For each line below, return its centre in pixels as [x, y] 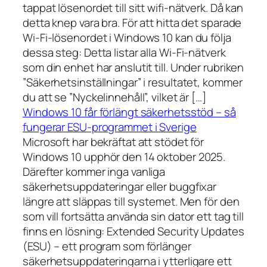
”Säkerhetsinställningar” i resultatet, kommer [133, 83]
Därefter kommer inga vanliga [94, 172]
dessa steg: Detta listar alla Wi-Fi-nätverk [124, 53]
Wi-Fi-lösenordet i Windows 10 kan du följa [127, 38]
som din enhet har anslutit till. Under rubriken [133, 68]
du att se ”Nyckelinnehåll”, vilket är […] [114, 97]
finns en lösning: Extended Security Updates [133, 232]
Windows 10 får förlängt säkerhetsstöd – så [129, 112]
